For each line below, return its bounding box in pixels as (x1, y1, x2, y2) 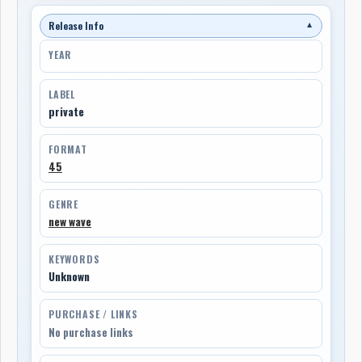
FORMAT (48, 141, 87, 156)
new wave (48, 213, 91, 229)
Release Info (48, 18, 103, 32)
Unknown (48, 267, 90, 284)
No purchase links (48, 324, 133, 340)
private (48, 103, 84, 120)
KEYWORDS (48, 251, 100, 266)
